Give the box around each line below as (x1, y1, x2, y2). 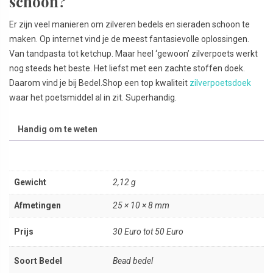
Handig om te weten (18, 124, 97, 134)
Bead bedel (113, 255, 153, 266)
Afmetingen (14, 200, 61, 210)
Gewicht (14, 177, 46, 187)
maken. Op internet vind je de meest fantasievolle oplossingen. (9, 34, 249, 44)
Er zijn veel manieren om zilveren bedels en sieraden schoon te (9, 19, 250, 29)
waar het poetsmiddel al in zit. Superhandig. (9, 92, 177, 102)
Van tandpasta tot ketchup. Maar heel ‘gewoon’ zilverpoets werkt (9, 48, 258, 58)
